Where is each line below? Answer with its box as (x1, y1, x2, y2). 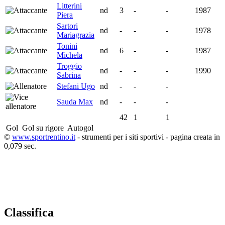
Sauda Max (57, 97, 93, 106)
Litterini (57, 1, 82, 10)
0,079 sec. (4, 141, 36, 150)
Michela (57, 50, 82, 59)
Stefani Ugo (57, 81, 95, 90)
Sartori (57, 21, 78, 30)
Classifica (4, 205, 54, 219)
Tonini (57, 41, 77, 50)
